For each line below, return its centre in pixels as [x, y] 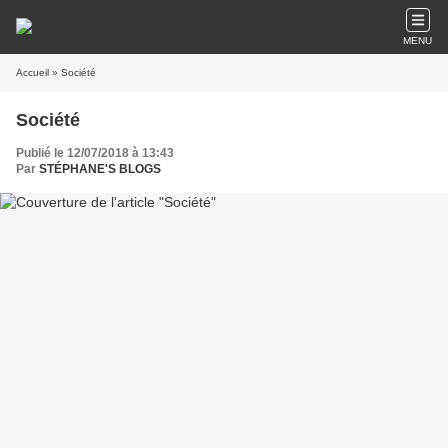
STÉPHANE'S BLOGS [100, 169]
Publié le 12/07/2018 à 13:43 [95, 153]
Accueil [32, 72]
